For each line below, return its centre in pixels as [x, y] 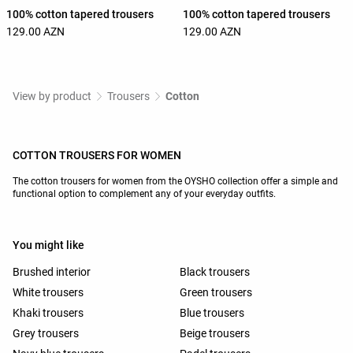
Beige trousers [215, 333]
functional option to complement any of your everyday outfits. [144, 193]
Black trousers [215, 271]
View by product [52, 96]
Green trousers [216, 292]
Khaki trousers [48, 312]
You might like [48, 245]
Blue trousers [212, 312]
